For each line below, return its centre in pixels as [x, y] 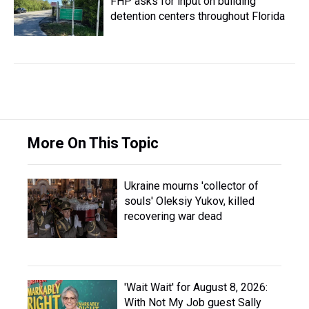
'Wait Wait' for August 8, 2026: [196, 287]
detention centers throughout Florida [198, 16]
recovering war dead [173, 216]
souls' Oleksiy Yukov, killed [189, 201]
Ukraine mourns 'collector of [191, 186]
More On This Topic [93, 143]
